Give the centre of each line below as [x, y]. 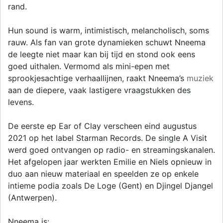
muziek [200, 78]
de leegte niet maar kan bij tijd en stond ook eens [102, 54]
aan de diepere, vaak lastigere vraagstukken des [99, 90]
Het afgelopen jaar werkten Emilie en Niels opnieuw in [110, 162]
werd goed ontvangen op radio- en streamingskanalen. [111, 150]
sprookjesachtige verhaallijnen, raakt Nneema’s [97, 78]
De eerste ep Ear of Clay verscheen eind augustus [102, 126]
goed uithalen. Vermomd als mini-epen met [89, 66]
